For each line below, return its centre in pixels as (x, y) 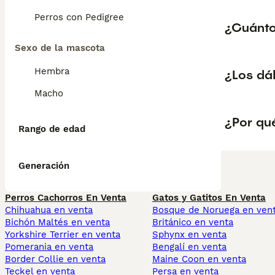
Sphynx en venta (189, 234)
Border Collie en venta (55, 259)
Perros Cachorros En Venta (66, 198)
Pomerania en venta (49, 247)
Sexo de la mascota (60, 48)
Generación (44, 166)
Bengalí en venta (189, 247)
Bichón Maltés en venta (57, 222)
